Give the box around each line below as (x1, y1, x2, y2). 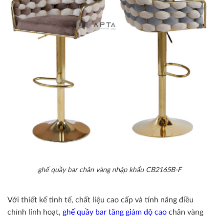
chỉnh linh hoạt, (7, 208, 63, 217)
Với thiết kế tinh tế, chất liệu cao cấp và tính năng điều (7, 196, 194, 204)
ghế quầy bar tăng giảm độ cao (63, 208, 169, 217)
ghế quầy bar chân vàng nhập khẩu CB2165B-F (38, 166, 181, 174)
